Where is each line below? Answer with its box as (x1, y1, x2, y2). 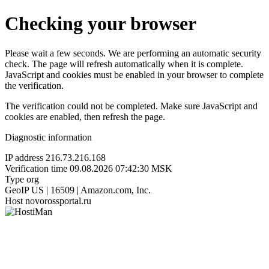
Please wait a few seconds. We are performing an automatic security (5, 47, 261, 58)
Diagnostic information (5, 131, 92, 142)
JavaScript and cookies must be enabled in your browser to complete (5, 69, 264, 80)
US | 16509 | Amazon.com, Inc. (31, 184, 151, 195)
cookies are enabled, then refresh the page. (5, 111, 165, 122)
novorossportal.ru (25, 195, 91, 206)
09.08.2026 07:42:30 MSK (70, 163, 172, 174)
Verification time (5, 163, 67, 174)
